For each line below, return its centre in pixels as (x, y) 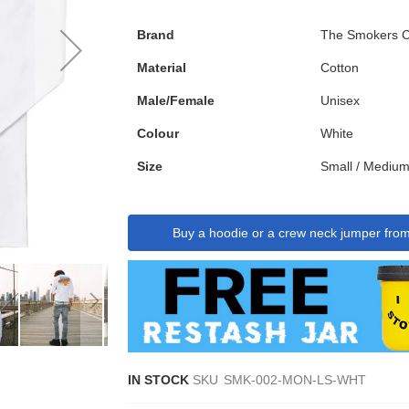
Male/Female (176, 100)
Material (162, 67)
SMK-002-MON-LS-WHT (295, 380)
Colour (158, 133)
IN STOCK (159, 380)
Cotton (340, 67)
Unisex (341, 100)
